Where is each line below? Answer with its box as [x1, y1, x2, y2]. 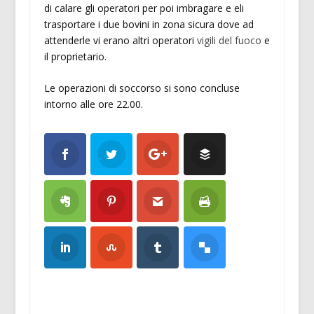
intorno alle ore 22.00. [43, 97, 143, 111]
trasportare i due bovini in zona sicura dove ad [43, 17, 254, 31]
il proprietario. [43, 49, 107, 63]
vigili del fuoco [196, 33, 261, 47]
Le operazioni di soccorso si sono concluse [43, 81, 240, 95]
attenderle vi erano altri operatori [43, 33, 197, 47]
